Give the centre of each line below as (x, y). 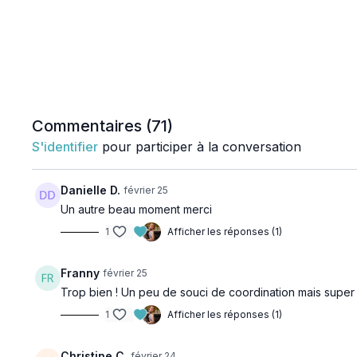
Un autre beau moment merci (137, 209)
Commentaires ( (92, 126)
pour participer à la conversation (200, 147)
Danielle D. (91, 190)
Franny (80, 273)
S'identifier (65, 147)
